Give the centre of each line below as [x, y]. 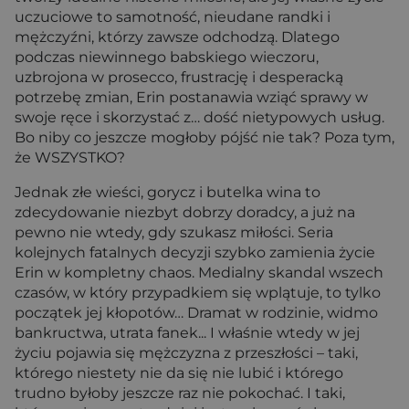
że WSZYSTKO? [70, 157]
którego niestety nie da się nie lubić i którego [179, 373]
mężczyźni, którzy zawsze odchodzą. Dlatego [177, 37]
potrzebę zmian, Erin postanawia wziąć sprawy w [191, 97]
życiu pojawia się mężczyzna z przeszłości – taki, [186, 353]
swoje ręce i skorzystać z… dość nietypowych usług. [199, 117]
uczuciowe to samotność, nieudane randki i [173, 17]
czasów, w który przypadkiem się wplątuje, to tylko [198, 293]
